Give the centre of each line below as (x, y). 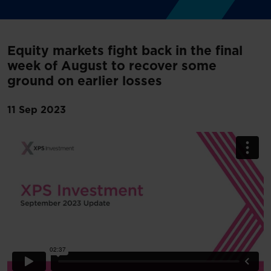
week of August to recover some (112, 66)
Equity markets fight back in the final (125, 51)
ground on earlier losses (85, 81)
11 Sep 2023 (37, 110)
